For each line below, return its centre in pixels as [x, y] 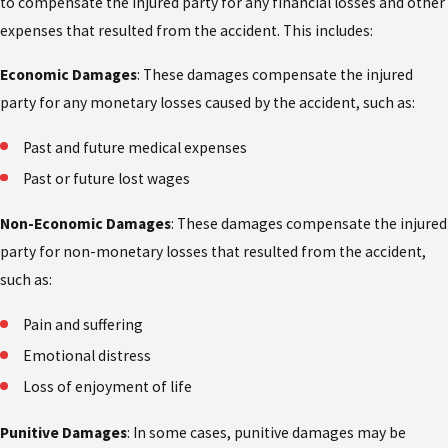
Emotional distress [87, 356]
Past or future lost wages [107, 178]
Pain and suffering [83, 325]
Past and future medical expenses [135, 147]
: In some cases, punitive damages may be [266, 432]
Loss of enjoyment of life [108, 387]
